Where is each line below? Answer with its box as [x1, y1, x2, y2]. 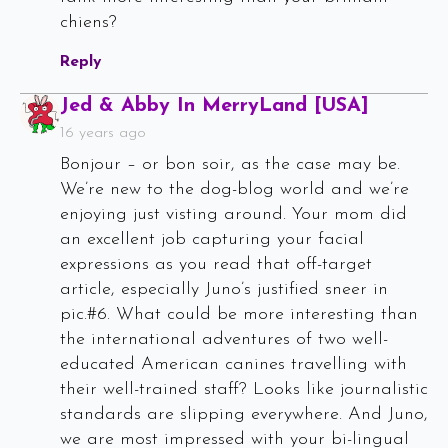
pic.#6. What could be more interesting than [60, 305, 418, 325]
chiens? [60, 13, 117, 33]
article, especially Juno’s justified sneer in [60, 280, 388, 300]
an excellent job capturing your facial [60, 230, 364, 250]
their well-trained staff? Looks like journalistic [60, 380, 428, 400]
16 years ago [60, 125, 146, 142]
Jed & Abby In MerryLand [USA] [60, 96, 369, 117]
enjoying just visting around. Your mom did [60, 205, 407, 225]
